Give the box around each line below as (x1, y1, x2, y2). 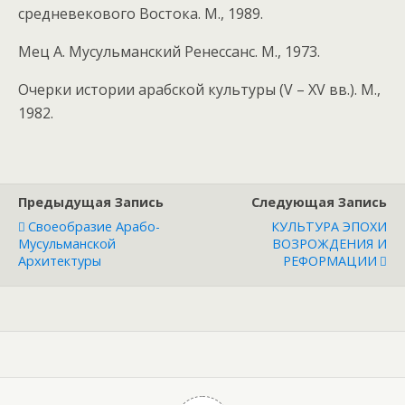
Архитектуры (18, 252, 101, 269)
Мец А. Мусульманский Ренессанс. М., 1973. (18, 42, 320, 61)
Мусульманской (18, 235, 116, 252)
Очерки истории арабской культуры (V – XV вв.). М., (18, 80, 381, 99)
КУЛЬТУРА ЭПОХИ (271, 218, 387, 235)
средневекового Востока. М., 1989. (18, 4, 263, 24)
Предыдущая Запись (18, 193, 164, 211)
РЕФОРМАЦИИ (283, 252, 377, 269)
